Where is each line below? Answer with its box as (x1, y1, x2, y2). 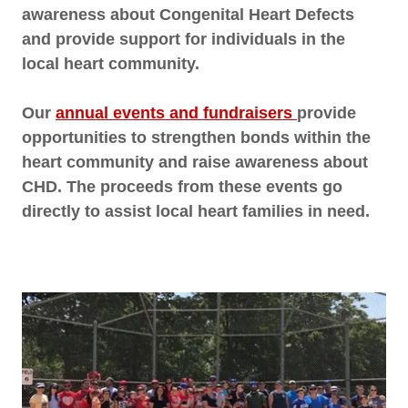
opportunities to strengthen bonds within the (22, 127, 371, 147)
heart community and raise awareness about (22, 152, 368, 171)
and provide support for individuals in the (22, 29, 345, 48)
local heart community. (22, 54, 209, 73)
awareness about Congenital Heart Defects (22, 5, 354, 24)
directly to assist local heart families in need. (22, 201, 379, 220)
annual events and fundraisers (56, 103, 297, 122)
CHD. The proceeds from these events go (22, 177, 342, 196)
